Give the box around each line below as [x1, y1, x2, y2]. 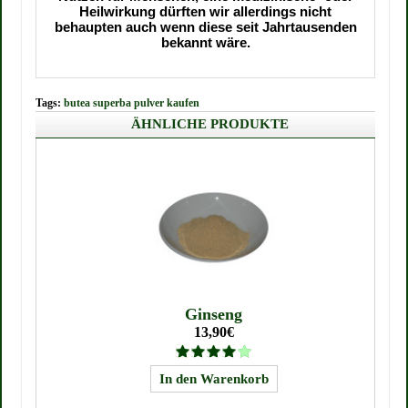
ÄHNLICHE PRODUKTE [131, 117, 289, 131]
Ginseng [185, 305, 243, 323]
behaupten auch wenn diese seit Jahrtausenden [54, 19, 357, 35]
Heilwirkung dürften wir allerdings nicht [79, 4, 331, 19]
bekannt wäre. [160, 35, 250, 50]
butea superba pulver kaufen [64, 97, 200, 109]
